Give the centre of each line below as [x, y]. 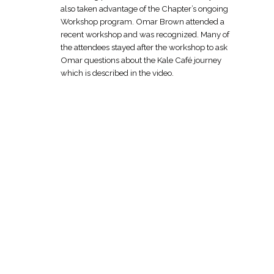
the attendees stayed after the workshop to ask [144, 47]
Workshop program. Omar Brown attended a [143, 21]
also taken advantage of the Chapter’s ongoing [144, 8]
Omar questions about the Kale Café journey [141, 60]
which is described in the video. [117, 72]
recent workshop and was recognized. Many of [145, 34]
